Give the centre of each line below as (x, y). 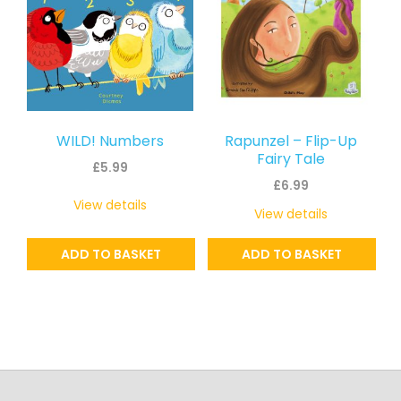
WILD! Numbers (111, 141)
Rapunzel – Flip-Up (290, 141)
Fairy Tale (290, 158)
